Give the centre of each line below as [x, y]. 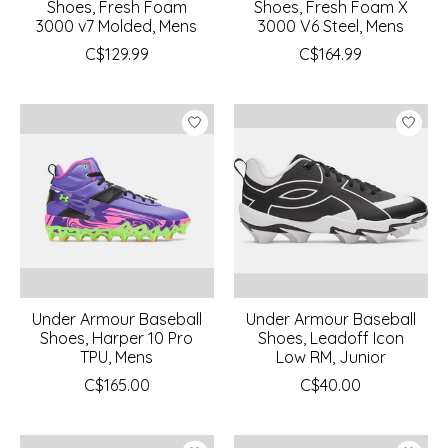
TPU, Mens [117, 356]
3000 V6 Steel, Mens [330, 25]
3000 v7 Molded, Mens [117, 25]
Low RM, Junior [330, 356]
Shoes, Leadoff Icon [330, 337]
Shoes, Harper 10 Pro [117, 337]
